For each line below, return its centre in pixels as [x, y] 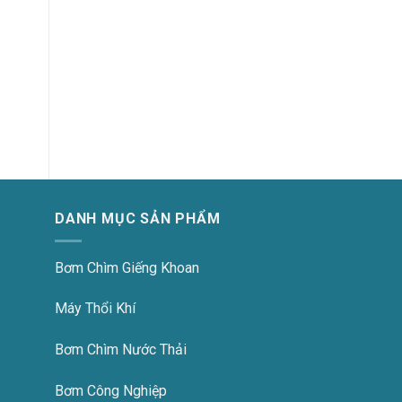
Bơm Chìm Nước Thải [121, 350]
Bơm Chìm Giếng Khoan [127, 267]
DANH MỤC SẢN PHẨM [138, 219]
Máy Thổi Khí [95, 309]
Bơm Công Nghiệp [111, 391]
